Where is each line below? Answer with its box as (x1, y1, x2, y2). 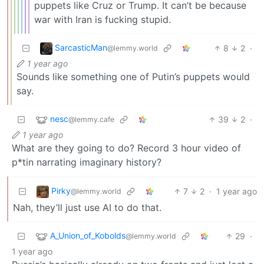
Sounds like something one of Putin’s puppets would (16, 70, 250, 82)
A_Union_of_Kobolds (50, 230, 126, 240)
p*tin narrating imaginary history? (12, 156, 161, 168)
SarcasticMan (55, 42, 107, 52)
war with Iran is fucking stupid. (34, 13, 171, 25)
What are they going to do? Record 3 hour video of (12, 141, 241, 154)
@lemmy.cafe (68, 114, 114, 124)
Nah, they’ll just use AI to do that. (13, 201, 161, 213)
